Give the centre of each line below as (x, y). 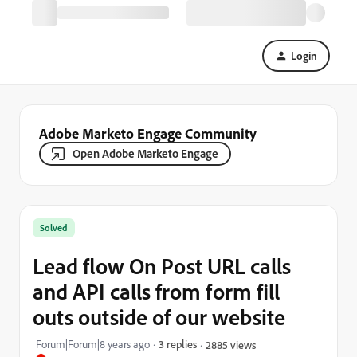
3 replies (178, 344)
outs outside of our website (159, 317)
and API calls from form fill (156, 291)
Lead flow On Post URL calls (162, 266)
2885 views (231, 344)
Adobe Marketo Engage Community (148, 133)
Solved (54, 228)
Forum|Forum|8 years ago (93, 344)
